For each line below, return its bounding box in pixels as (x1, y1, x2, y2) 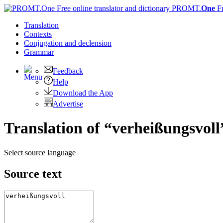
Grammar (24, 48, 54, 56)
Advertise (53, 100, 83, 108)
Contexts (24, 30, 52, 38)
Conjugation (24, 39, 65, 47)
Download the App (53, 89, 113, 97)
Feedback (53, 67, 83, 75)
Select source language (4, 148, 76, 157)
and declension (65, 39, 111, 47)
